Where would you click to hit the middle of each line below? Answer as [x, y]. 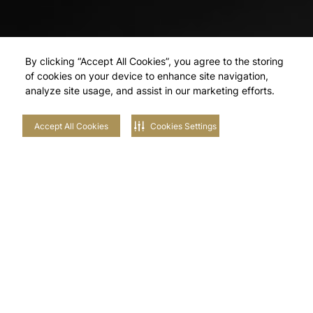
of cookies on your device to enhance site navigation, [147, 76]
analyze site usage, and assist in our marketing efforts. [150, 90]
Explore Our [156, 208]
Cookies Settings [183, 126]
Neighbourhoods [156, 236]
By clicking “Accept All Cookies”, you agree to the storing [154, 61]
